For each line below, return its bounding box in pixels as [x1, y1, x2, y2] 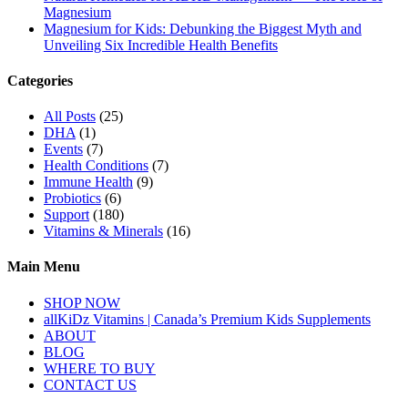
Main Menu [7, 259, 80, 275]
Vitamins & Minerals [44, 223, 163, 240]
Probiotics [44, 190, 101, 207]
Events [44, 141, 83, 158]
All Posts [44, 108, 96, 125]
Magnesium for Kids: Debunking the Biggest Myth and [44, 20, 362, 36]
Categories [7, 72, 73, 88]
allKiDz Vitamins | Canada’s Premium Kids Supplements [44, 311, 371, 327]
